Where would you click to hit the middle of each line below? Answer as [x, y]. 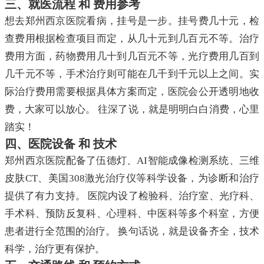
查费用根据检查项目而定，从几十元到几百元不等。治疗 [132, 39]
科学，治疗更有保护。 [55, 249]
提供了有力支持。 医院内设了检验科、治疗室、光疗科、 [132, 196]
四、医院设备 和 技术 [61, 144]
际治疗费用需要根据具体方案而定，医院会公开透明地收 [132, 92]
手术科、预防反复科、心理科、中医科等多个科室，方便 [132, 214]
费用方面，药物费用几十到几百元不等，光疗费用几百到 [132, 57]
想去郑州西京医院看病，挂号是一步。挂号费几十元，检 [132, 21]
